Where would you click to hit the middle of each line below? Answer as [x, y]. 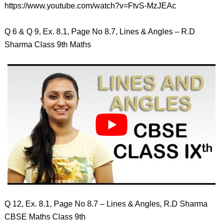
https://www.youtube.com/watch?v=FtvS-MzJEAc [90, 6]
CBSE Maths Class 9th [45, 217]
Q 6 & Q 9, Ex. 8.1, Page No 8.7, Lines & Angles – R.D [100, 32]
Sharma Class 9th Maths [48, 45]
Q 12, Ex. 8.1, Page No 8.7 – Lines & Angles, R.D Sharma [106, 204]
